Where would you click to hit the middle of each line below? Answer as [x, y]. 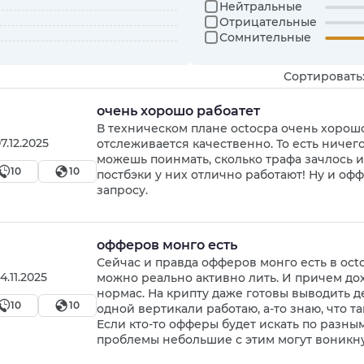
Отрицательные [268, 22]
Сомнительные [265, 38]
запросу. [122, 191]
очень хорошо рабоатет [178, 111]
